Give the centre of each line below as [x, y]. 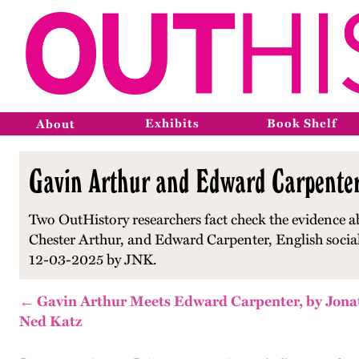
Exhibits [172, 123]
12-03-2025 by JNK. [93, 260]
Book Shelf [302, 123]
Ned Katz [50, 321]
